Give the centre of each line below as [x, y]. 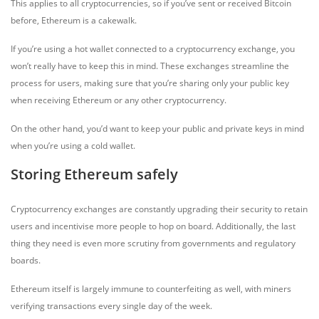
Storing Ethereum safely [94, 174]
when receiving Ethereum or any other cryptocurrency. [119, 100]
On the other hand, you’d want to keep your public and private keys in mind [157, 129]
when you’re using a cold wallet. [73, 146]
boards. [26, 260]
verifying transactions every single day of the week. [111, 306]
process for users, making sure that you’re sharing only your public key [150, 83]
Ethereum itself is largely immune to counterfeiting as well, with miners [151, 289]
